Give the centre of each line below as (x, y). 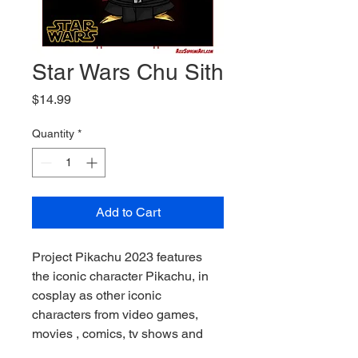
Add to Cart (128, 212)
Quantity (53, 133)
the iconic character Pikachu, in (122, 276)
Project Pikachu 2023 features (119, 257)
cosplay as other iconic (98, 295)
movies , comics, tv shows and (119, 334)
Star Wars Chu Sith (128, 72)
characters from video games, (117, 314)
